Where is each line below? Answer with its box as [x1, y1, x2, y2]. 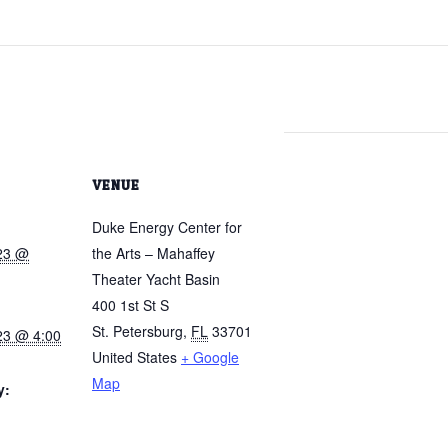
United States [92, 346, 177, 367]
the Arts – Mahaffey [92, 242, 215, 263]
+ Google [181, 346, 239, 367]
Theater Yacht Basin [92, 268, 220, 289]
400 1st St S [92, 294, 169, 315]
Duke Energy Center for [92, 216, 242, 237]
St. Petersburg [92, 320, 183, 341]
